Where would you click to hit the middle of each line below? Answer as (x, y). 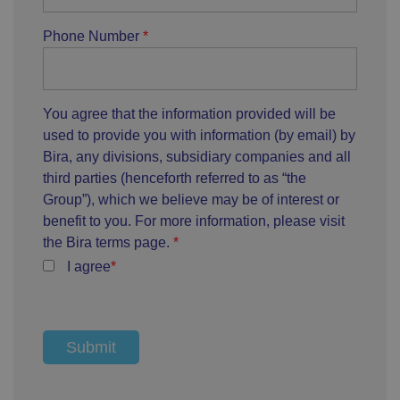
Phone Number (93, 37)
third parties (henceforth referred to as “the (175, 179)
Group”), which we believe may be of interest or (191, 200)
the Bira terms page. (108, 243)
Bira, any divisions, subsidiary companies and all (197, 157)
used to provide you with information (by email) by (199, 136)
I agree (89, 267)
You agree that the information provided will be (189, 114)
